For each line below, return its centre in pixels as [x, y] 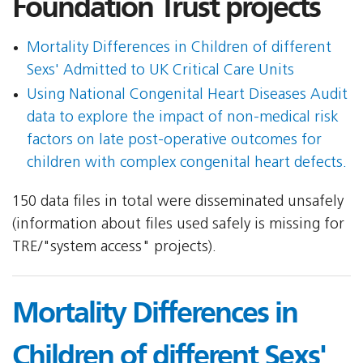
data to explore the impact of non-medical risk [182, 118]
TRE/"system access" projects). [114, 248]
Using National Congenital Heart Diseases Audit [187, 96]
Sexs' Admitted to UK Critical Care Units [160, 71]
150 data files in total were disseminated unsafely [178, 203]
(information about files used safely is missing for [178, 225]
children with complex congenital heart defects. [186, 164]
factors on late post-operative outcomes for [174, 141]
